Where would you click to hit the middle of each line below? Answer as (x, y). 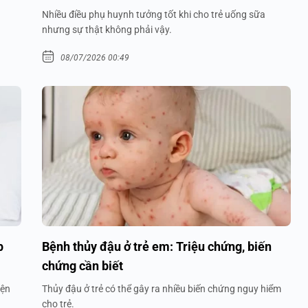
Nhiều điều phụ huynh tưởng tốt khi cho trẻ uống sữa (154, 14)
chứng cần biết (82, 265)
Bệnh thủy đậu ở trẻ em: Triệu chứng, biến (157, 246)
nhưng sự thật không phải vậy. (107, 29)
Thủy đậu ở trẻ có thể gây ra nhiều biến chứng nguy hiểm (162, 288)
